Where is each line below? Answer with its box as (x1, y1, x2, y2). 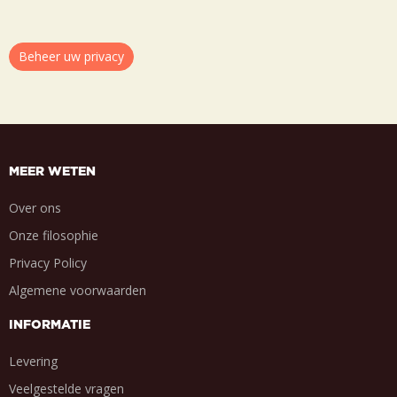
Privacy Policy (9, 254, 87, 272)
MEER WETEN (9, 166, 96, 179)
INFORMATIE (9, 319, 90, 332)
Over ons (9, 199, 61, 217)
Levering (9, 353, 58, 370)
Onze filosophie (9, 227, 98, 245)
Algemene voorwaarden (9, 282, 146, 300)
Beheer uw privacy (19, 48, 124, 66)
